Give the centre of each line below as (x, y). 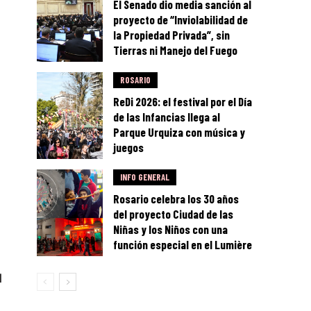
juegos (129, 148)
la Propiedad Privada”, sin (172, 35)
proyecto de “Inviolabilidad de (181, 20)
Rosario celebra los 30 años (176, 199)
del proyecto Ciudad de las (174, 214)
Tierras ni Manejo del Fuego (176, 50)
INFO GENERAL (145, 177)
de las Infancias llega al (167, 117)
